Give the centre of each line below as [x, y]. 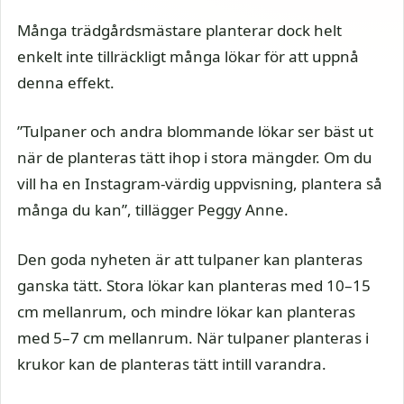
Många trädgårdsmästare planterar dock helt [179, 30]
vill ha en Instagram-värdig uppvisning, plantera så [200, 184]
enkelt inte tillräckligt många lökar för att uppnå [188, 56]
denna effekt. [66, 82]
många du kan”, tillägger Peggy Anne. [153, 210]
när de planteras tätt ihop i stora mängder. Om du [195, 157]
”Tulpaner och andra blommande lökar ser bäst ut [195, 131]
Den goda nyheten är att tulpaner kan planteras [190, 259]
